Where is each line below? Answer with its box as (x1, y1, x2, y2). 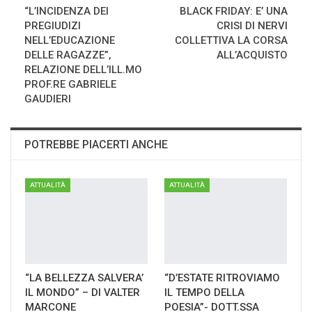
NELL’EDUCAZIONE (24, 33, 115, 47)
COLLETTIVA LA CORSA (175, 33, 288, 47)
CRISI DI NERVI (217, 19, 288, 32)
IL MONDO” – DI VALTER (25, 286, 140, 299)
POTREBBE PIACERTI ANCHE (24, 137, 168, 151)
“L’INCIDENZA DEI (24, 4, 109, 17)
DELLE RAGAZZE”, (24, 48, 111, 61)
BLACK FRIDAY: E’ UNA (180, 4, 288, 17)
